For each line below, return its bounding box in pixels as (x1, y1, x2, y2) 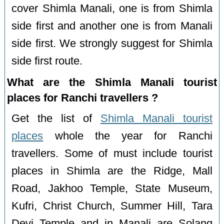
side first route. (11, 54, 83, 67)
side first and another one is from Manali (11, 19, 212, 32)
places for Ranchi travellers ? (7, 91, 158, 104)
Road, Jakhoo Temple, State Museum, (11, 182, 212, 194)
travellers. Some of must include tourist (11, 147, 212, 159)
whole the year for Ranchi (43, 129, 212, 142)
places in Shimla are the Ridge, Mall (11, 164, 212, 177)
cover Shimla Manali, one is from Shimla (11, 2, 212, 14)
